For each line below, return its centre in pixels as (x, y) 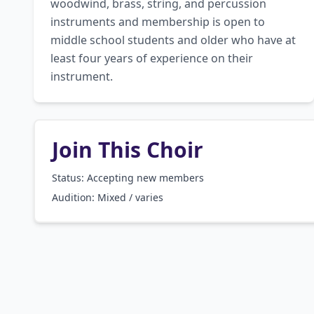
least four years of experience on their (152, 58)
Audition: (75, 197)
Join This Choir (128, 150)
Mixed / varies (130, 197)
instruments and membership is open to (158, 22)
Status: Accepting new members (128, 178)
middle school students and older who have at (173, 40)
